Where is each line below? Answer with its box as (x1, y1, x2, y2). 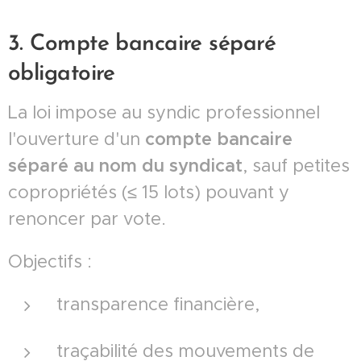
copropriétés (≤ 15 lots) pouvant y (8, 180, 289, 203)
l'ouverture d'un (8, 127, 145, 150)
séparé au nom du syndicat (8, 154, 243, 176)
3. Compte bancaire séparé (8, 32, 276, 56)
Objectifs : (8, 250, 92, 272)
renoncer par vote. (8, 207, 166, 230)
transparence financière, (56, 293, 259, 315)
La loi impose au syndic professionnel (8, 101, 320, 123)
